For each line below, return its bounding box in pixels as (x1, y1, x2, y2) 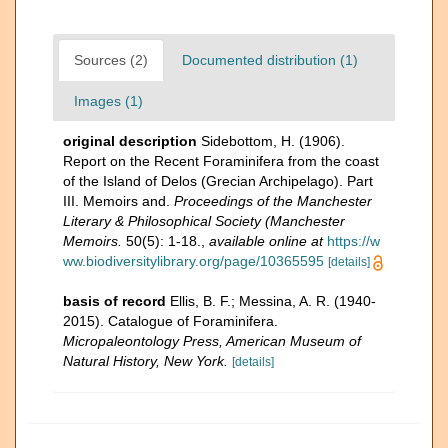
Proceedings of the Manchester (174, 193, 372, 209)
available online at (209, 233, 323, 249)
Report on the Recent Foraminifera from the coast (63, 153, 379, 169)
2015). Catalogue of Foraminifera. (63, 313, 278, 329)
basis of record (63, 293, 166, 309)
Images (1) (74, 93, 143, 109)
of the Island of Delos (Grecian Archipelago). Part (63, 173, 373, 189)
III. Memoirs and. (63, 193, 174, 209)
